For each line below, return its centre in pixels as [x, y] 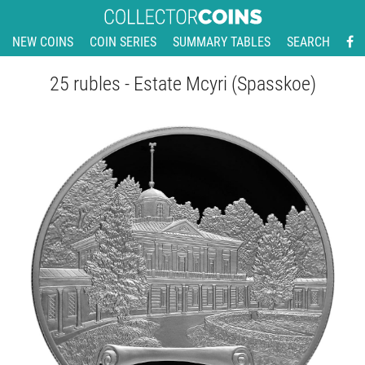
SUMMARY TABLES [221, 42]
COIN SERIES [123, 42]
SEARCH [308, 42]
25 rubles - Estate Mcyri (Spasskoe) [182, 84]
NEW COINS [42, 42]
